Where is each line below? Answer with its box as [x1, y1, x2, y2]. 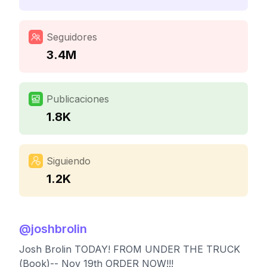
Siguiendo [46, 155, 91, 167]
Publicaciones [46, 93, 109, 105]
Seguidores [46, 31, 97, 43]
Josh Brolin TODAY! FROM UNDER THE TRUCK [19, 243, 240, 255]
